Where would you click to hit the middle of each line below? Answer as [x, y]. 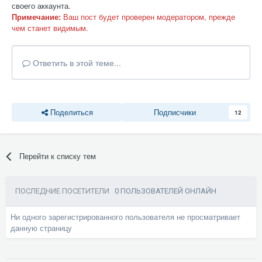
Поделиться [70, 112]
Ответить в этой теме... [76, 63]
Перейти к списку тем [58, 156]
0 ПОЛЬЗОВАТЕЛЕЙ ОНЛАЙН [166, 191]
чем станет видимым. [50, 28]
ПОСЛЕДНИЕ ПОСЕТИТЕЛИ [65, 191]
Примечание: [36, 17]
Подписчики [175, 112]
